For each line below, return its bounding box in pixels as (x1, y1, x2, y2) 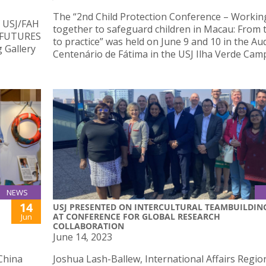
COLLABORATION (53, 220, 124, 232)
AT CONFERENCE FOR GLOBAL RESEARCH (53, 210, 220, 222)
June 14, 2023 (53, 230, 112, 243)
